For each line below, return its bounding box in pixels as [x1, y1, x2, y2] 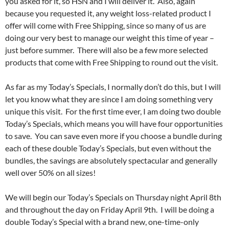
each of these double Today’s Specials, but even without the [5, 143, 211, 153]
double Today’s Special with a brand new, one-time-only [5, 217, 199, 227]
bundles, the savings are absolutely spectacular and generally [5, 155, 217, 166]
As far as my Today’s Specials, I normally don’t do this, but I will [5, 82, 221, 92]
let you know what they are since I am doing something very [5, 94, 213, 104]
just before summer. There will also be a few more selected [5, 45, 208, 55]
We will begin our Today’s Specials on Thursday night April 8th [5, 192, 221, 202]
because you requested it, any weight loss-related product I [5, 8, 211, 18]
